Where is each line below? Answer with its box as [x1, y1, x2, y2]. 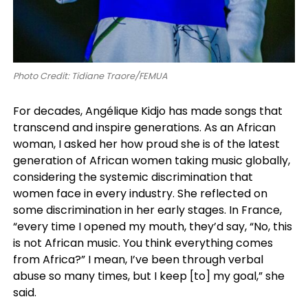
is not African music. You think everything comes [12, 234, 273, 251]
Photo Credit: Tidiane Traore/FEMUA [12, 69, 168, 82]
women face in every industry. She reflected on [12, 185, 267, 201]
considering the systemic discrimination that [12, 168, 253, 185]
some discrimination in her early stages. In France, [12, 201, 282, 218]
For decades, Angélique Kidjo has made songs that [12, 102, 283, 119]
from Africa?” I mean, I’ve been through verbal [12, 251, 263, 267]
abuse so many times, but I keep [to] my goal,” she [12, 267, 285, 284]
